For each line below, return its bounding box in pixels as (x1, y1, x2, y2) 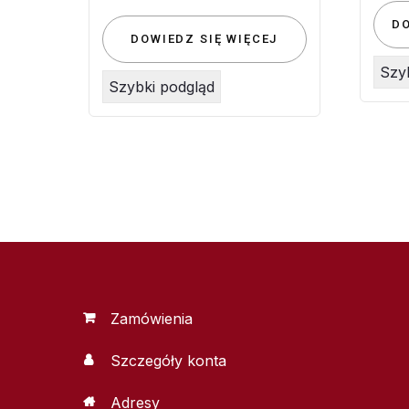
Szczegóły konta (110, 351, 226, 371)
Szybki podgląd (109, 78, 215, 97)
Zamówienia (110, 309, 193, 329)
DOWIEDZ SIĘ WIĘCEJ (131, 32, 278, 47)
